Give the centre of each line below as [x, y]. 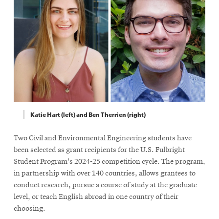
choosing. [30, 208]
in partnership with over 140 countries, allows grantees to [105, 173]
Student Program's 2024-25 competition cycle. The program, [109, 162]
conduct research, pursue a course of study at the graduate [105, 185]
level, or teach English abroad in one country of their [96, 197]
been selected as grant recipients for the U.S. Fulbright [99, 150]
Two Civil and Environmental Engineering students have [103, 138]
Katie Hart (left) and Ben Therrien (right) [88, 114]
